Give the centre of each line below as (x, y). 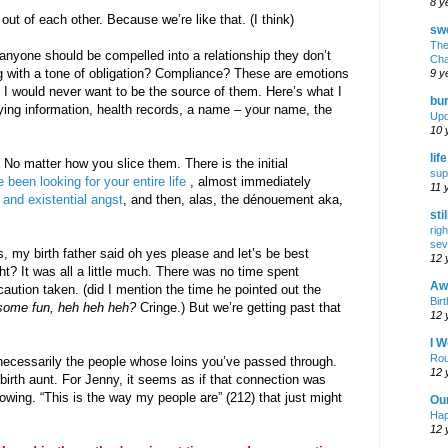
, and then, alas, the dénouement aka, (233, 199)
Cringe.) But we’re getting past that (238, 307)
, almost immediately (248, 181)
